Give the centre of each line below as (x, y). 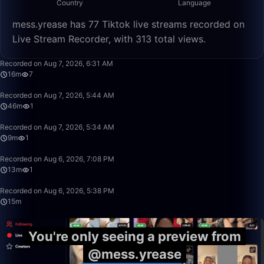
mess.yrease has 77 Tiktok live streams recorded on (128, 24)
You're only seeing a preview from (134, 236)
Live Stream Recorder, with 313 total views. (109, 39)
